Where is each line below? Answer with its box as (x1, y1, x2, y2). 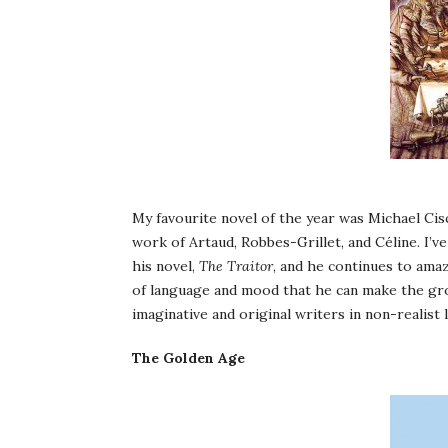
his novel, (132, 257, 199, 275)
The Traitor (199, 257, 273, 275)
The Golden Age (132, 349, 245, 367)
